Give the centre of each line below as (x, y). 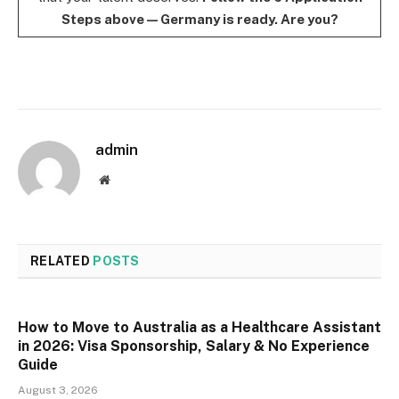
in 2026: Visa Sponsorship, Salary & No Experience (194, 346)
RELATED (62, 261)
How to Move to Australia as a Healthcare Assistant (199, 327)
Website (129, 179)
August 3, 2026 (58, 390)
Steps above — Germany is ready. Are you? (199, 19)
